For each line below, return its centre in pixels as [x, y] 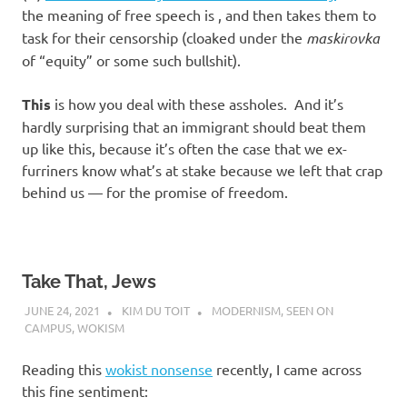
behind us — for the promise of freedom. [155, 192]
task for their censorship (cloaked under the [164, 38]
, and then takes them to [297, 15]
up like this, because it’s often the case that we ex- [184, 149]
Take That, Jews [89, 282]
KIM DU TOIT [155, 310]
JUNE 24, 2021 [62, 310]
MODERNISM [246, 310]
